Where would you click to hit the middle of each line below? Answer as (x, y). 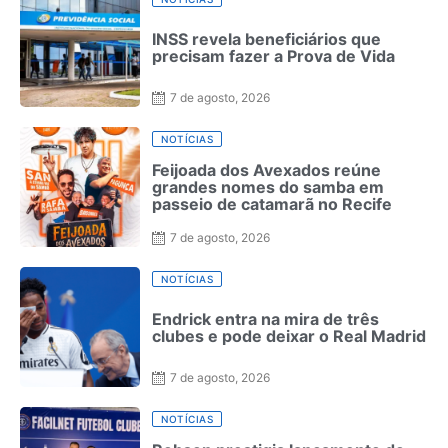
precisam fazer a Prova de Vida (273, 55)
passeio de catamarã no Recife (272, 204)
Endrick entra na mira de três (265, 318)
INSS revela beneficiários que (266, 38)
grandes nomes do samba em (268, 187)
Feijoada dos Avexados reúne (266, 170)
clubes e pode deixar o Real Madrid (289, 335)
